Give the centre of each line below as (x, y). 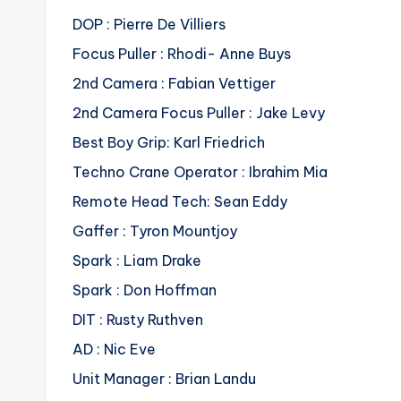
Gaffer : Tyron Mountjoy (155, 231)
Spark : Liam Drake (137, 261)
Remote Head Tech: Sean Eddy (180, 202)
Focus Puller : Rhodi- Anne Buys (182, 54)
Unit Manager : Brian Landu (164, 379)
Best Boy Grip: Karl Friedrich (169, 143)
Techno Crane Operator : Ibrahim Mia (200, 172)
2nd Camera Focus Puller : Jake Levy (199, 113)
